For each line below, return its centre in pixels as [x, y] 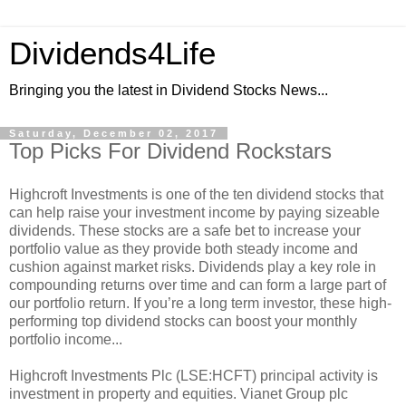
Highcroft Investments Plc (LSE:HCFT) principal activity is [193, 375]
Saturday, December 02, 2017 [114, 133]
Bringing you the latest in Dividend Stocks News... [169, 90]
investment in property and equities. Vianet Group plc [179, 393]
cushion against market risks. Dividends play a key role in [193, 266]
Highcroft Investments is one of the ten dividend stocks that [196, 194]
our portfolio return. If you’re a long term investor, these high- [200, 303]
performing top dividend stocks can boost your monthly [183, 321]
